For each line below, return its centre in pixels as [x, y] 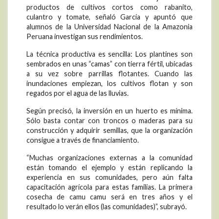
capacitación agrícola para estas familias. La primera [109, 187]
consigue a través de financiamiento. [83, 140]
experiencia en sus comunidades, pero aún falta [109, 177]
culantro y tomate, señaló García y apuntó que [109, 17]
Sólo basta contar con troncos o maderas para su [109, 121]
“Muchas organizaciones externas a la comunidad [109, 158]
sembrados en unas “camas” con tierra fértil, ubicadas [109, 64]
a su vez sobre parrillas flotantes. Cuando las [109, 74]
